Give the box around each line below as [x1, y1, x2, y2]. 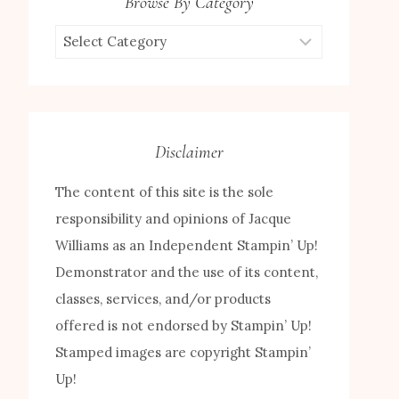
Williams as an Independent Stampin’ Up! [55, 237, 318, 255]
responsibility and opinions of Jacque [55, 210, 291, 228]
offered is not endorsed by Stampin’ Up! [55, 317, 312, 335]
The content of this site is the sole [55, 183, 273, 201]
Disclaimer [154, 142, 224, 164]
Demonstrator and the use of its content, [55, 264, 318, 281]
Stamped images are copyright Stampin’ [55, 344, 311, 362]
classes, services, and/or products [55, 290, 271, 308]
